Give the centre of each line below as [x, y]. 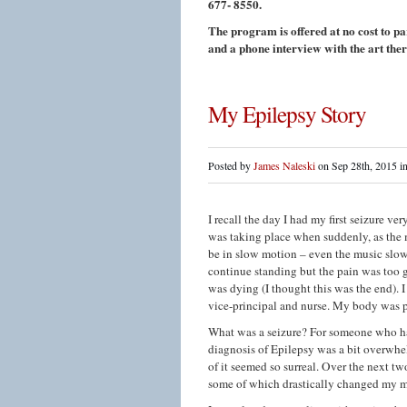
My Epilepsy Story [287, 114]
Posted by [231, 165]
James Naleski [284, 165]
